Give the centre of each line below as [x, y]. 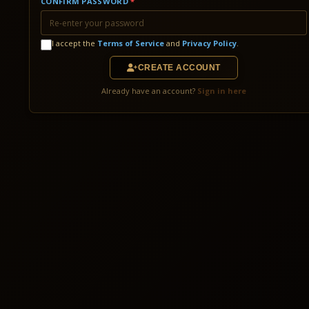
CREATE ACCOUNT [179, 68]
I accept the [74, 43]
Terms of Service [131, 43]
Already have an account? [149, 91]
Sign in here [222, 91]
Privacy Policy [209, 43]
